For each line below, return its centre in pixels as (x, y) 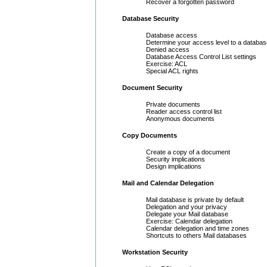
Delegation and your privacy (187, 207)
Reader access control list (184, 111)
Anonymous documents (180, 118)
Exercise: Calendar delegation (189, 221)
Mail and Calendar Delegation (168, 183)
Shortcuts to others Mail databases (196, 235)
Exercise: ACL (167, 63)
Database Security (150, 18)
